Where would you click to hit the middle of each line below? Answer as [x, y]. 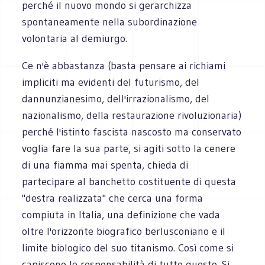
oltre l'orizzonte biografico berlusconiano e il [124, 231]
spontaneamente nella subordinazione [110, 22]
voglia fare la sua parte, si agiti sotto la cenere [129, 148]
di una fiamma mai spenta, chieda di [105, 165]
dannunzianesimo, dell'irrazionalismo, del [116, 98]
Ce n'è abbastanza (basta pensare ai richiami [124, 65]
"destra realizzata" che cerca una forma [113, 198]
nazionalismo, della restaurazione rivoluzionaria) [132, 115]
